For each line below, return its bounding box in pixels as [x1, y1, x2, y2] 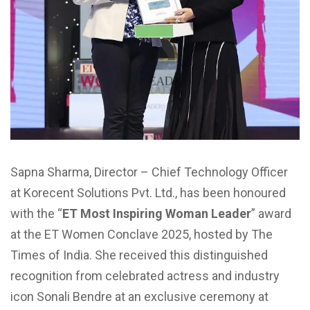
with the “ [10, 206, 62, 221]
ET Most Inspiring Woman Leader [62, 206, 251, 221]
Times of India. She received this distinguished [10, 248, 268, 263]
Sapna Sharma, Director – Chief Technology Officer [10, 165, 288, 180]
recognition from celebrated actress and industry [10, 268, 280, 284]
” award [251, 206, 291, 221]
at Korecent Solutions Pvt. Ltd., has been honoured [10, 185, 286, 201]
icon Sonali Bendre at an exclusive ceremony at [10, 289, 268, 304]
